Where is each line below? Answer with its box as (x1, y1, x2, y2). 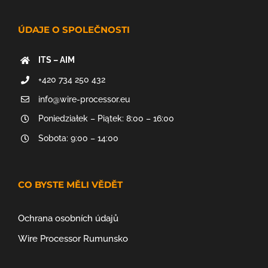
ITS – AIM (38, 55, 75, 65)
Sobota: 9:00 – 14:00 (38, 133, 118, 144)
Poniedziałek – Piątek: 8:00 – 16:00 (38, 114, 174, 124)
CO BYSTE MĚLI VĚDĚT (18, 179, 123, 191)
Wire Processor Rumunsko (18, 233, 128, 245)
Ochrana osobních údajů (18, 213, 118, 224)
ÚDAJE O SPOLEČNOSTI (18, 24, 130, 35)
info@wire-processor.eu (38, 94, 130, 104)
